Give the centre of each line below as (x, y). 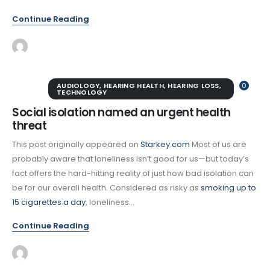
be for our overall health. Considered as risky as (106, 187)
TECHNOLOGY (82, 92)
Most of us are (218, 144)
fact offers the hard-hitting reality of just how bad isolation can (133, 173)
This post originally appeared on (76, 144)
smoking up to (228, 187)
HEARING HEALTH (134, 85)
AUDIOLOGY (78, 85)
